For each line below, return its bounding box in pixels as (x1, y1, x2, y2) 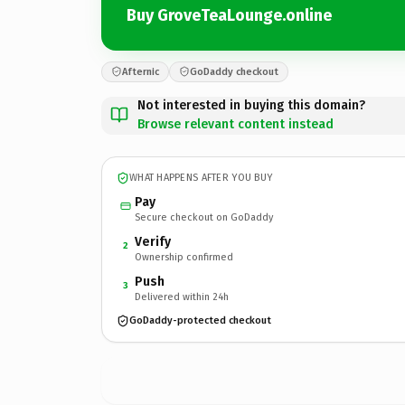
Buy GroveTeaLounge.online (127, 5, 332, 25)
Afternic (122, 65, 159, 78)
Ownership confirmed (135, 250, 233, 263)
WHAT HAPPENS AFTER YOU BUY (129, 172, 273, 184)
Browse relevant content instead (137, 116, 334, 132)
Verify (135, 233, 171, 250)
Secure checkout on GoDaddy (135, 211, 273, 223)
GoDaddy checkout (190, 65, 278, 78)
